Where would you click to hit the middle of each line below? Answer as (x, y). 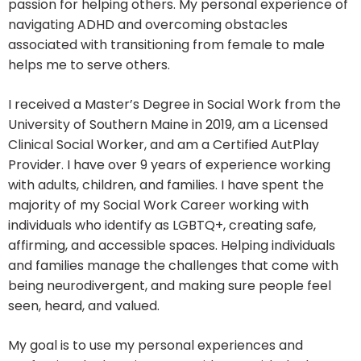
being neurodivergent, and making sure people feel (170, 286)
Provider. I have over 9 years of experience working (169, 165)
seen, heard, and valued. (84, 306)
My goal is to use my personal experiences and (156, 346)
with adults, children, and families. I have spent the (166, 185)
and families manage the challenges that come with (173, 266)
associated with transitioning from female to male (166, 45)
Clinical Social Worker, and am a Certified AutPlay (164, 145)
